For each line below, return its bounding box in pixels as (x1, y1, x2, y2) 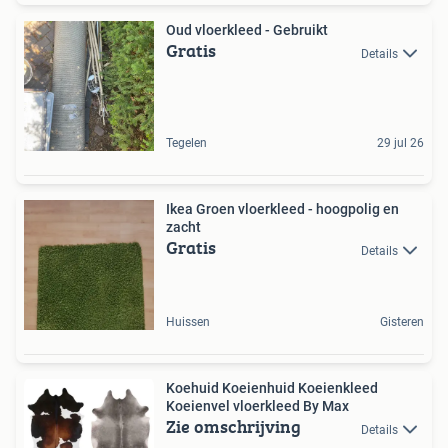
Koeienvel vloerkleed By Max (166, 398, 349, 415)
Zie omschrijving (166, 413, 301, 441)
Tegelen (166, 136, 207, 151)
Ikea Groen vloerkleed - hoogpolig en (166, 201, 399, 218)
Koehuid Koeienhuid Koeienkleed (166, 380, 378, 397)
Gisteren (380, 315, 424, 330)
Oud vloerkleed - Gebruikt (166, 22, 328, 39)
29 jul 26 (377, 136, 424, 151)
